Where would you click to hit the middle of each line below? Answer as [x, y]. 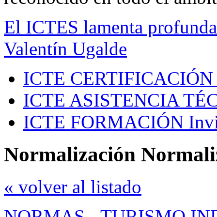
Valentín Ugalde [65, 49]
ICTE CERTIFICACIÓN [118, 78]
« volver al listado [73, 187]
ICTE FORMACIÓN [103, 122]
